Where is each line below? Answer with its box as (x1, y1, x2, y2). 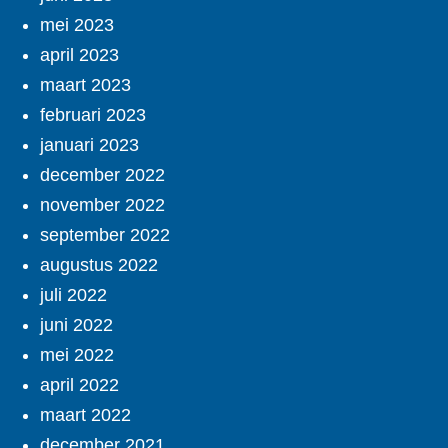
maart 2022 (40, 404, 131, 425)
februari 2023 (40, 104, 146, 125)
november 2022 (40, 194, 165, 215)
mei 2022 (40, 344, 114, 365)
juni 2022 (40, 314, 113, 335)
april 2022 (40, 374, 119, 395)
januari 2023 (40, 134, 139, 155)
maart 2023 (40, 74, 131, 95)
